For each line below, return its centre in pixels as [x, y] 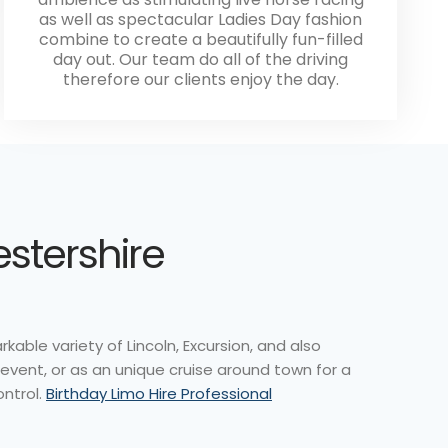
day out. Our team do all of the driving [201, 59]
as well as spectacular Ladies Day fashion [201, 19]
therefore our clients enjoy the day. [200, 79]
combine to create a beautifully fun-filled [200, 39]
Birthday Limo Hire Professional [159, 393]
